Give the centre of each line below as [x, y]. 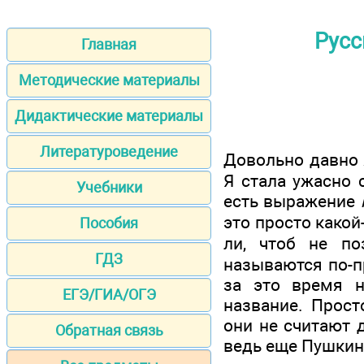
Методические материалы [109, 80]
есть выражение [292, 201]
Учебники [109, 188]
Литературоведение [109, 152]
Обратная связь [109, 331]
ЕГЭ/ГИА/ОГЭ [109, 295]
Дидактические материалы [109, 116]
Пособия [109, 223]
